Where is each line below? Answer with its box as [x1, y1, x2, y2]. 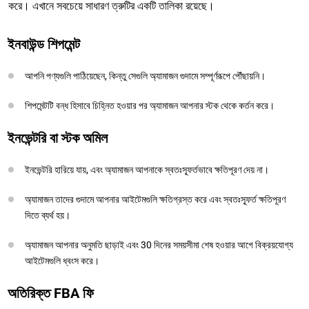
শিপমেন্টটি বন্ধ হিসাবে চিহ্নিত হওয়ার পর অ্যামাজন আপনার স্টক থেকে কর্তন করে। [25, 99, 275, 111]
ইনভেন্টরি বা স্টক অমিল [8, 129, 108, 146]
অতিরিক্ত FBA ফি [8, 284, 94, 301]
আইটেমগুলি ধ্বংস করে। [25, 255, 99, 266]
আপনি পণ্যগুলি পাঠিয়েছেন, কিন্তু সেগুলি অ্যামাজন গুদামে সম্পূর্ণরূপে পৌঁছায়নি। [25, 70, 266, 81]
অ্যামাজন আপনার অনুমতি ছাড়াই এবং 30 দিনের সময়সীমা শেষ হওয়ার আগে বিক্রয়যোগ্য [25, 239, 293, 250]
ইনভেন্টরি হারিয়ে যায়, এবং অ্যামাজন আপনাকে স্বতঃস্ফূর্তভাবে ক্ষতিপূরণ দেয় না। [25, 163, 269, 175]
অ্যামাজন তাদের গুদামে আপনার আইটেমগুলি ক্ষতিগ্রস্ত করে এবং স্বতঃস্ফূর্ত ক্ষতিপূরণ [25, 193, 286, 205]
